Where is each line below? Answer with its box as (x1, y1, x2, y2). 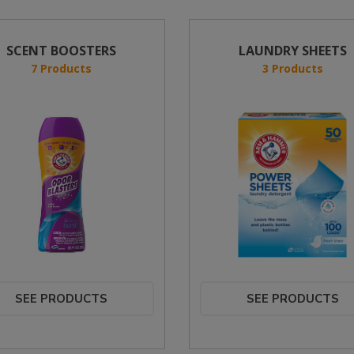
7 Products (31, 61, 92, 76)
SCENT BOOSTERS (6, 42, 117, 59)
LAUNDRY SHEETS (238, 42, 347, 59)
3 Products (262, 61, 323, 76)
